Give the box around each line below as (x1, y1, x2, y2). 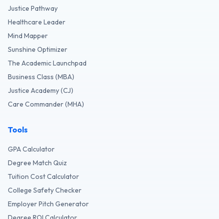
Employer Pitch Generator (8, 199, 89, 208)
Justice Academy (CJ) (8, 86, 73, 95)
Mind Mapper (8, 31, 48, 40)
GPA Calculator (8, 145, 55, 153)
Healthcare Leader (8, 18, 66, 26)
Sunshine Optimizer (8, 45, 67, 54)
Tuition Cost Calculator (8, 172, 79, 181)
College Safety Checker (8, 186, 82, 195)
